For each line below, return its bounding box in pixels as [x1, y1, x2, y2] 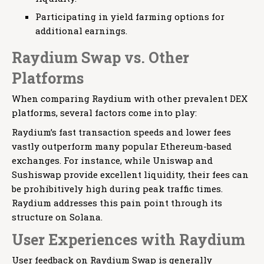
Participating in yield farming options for [35, 11, 225, 23]
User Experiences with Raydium [12, 230, 245, 250]
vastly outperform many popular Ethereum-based [12, 140, 232, 153]
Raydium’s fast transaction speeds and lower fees [12, 126, 231, 138]
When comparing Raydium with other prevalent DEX [12, 93, 247, 105]
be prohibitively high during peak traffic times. [12, 183, 223, 195]
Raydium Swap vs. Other [12, 48, 189, 68]
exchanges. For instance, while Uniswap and [12, 154, 213, 167]
